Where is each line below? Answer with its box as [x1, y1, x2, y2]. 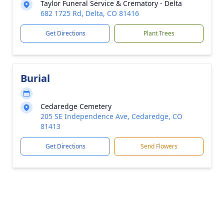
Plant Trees [143, 29, 174, 37]
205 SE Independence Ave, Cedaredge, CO [40, 111, 182, 121]
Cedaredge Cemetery [40, 101, 111, 111]
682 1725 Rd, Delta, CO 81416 [40, 8, 139, 18]
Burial [20, 71, 50, 85]
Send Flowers [140, 142, 177, 150]
